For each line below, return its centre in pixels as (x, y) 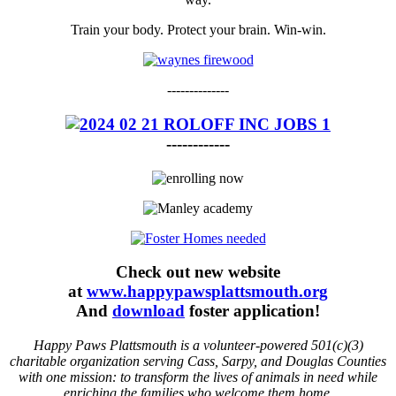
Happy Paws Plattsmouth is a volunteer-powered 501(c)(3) (198, 346)
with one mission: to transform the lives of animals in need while (198, 377)
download (148, 311)
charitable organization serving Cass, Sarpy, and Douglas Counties (198, 362)
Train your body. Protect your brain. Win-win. (198, 30)
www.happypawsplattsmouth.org (207, 292)
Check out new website (198, 272)
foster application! (252, 311)
